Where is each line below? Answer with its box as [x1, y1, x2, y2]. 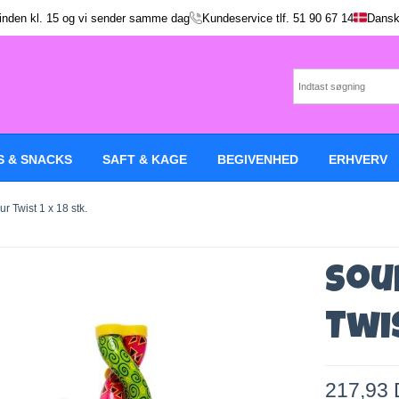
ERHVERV [329, 152, 387, 167]
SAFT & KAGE [102, 152, 187, 167]
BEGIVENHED [217, 152, 298, 167]
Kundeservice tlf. [202, 11, 293, 25]
